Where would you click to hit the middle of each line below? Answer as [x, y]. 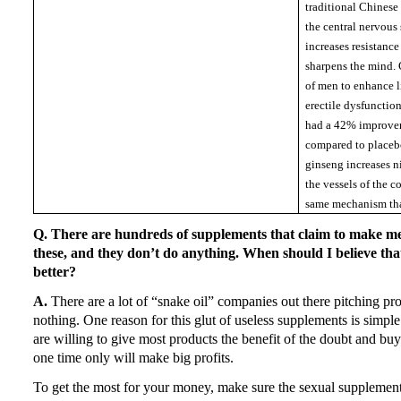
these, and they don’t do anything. [136, 252]
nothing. [56, 320]
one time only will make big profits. [133, 357]
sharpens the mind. [351, 65]
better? [55, 271]
